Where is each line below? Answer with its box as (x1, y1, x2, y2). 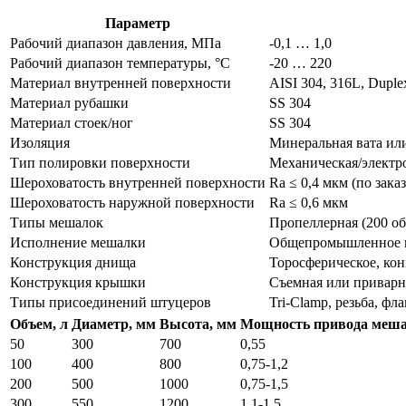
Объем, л (10, 315, 68, 332)
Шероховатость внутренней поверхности (10, 174, 266, 190)
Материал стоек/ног (10, 114, 133, 130)
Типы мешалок (10, 214, 103, 230)
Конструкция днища (10, 254, 136, 270)
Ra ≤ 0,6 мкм (269, 194, 348, 210)
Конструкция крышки (10, 274, 146, 290)
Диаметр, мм (72, 315, 156, 332)
